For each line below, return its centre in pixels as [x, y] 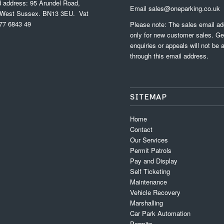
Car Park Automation [160, 213]
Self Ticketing [150, 171]
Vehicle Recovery [155, 192]
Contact [141, 129]
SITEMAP [149, 97]
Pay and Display [154, 161]
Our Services [149, 140]
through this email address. [169, 56]
